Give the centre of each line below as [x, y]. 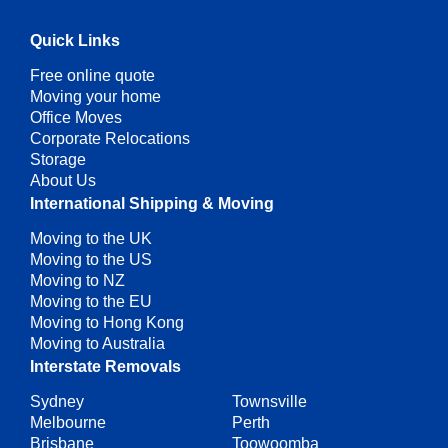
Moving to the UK [91, 239]
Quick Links [75, 41]
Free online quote [92, 76]
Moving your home [95, 97]
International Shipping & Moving [152, 204]
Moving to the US [91, 260]
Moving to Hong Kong [107, 323]
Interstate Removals [105, 367]
